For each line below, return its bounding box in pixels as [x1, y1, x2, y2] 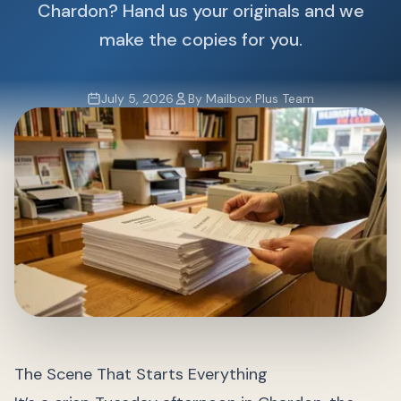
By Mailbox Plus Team [188, 90, 314, 107]
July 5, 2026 [101, 90, 174, 107]
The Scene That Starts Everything [14, 363, 268, 385]
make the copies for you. [98, 28, 303, 51]
